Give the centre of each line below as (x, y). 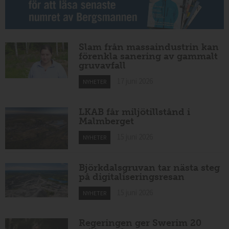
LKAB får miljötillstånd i (135, 112)
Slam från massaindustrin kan (149, 47)
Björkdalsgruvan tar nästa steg (150, 167)
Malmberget (107, 121)
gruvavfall (102, 66)
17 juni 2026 (135, 81)
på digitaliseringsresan (132, 177)
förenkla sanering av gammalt (148, 56)
